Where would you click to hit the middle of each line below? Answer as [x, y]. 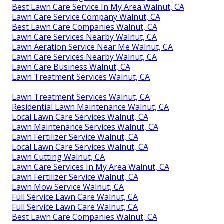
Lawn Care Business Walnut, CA [71, 67]
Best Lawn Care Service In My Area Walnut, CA [98, 7]
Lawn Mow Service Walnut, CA [68, 187]
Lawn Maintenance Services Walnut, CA [85, 127]
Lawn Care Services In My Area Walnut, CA [91, 167]
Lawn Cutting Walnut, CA [58, 157]
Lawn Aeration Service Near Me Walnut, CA [92, 47]
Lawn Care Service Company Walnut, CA [86, 17]
